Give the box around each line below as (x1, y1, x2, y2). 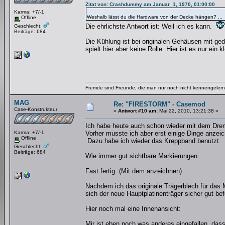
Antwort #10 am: (118, 108, 158, 114)
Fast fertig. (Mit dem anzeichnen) (85, 167, 182, 175)
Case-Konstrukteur (14, 106, 57, 112)
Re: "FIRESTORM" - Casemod (114, 100, 205, 108)
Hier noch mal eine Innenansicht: (85, 205, 181, 212)
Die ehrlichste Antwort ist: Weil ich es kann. (85, 23, 216, 30)
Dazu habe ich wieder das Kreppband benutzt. (85, 137, 221, 145)
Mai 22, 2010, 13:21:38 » (158, 108, 218, 114)
